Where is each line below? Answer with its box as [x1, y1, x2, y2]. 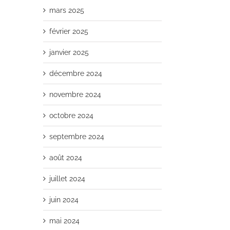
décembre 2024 [49, 69, 102, 78]
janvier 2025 [49, 48, 89, 56]
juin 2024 [49, 196, 79, 204]
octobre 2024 [49, 111, 93, 120]
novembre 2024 [49, 90, 101, 99]
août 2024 [49, 154, 82, 162]
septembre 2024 [49, 132, 104, 141]
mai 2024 [49, 217, 80, 225]
